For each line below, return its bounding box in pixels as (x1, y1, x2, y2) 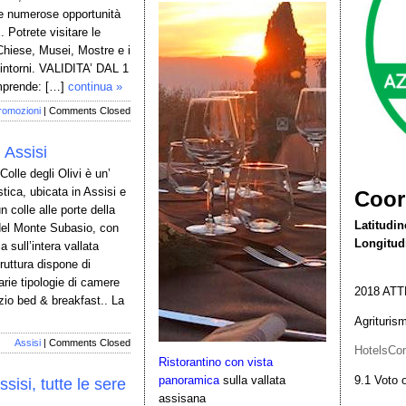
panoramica (159, 373, 219, 388)
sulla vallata (219, 373, 285, 388)
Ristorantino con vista (159, 355, 273, 370)
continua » (68, 80, 122, 93)
